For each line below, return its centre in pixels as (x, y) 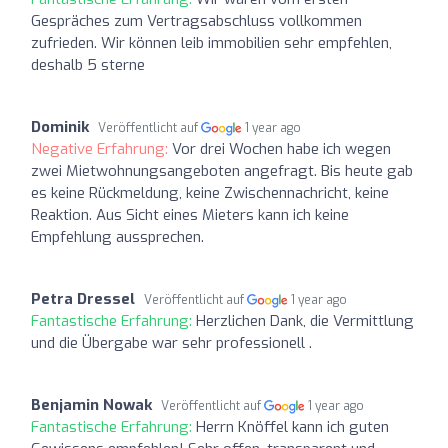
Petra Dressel (83, 298)
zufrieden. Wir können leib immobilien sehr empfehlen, (211, 42)
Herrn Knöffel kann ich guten (292, 426)
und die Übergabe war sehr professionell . (171, 342)
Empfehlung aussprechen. (117, 236)
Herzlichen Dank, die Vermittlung (305, 320)
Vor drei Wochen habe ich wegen (281, 148)
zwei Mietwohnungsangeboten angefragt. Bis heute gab (222, 170)
